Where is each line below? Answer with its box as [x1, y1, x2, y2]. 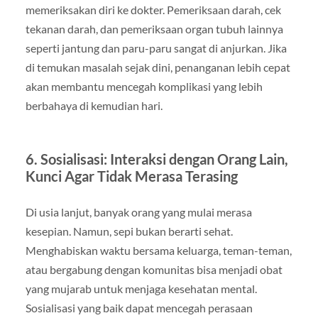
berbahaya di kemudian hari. [25, 99, 163, 113]
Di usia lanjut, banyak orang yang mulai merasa [25, 205, 252, 219]
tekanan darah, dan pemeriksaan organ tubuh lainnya [25, 22, 283, 36]
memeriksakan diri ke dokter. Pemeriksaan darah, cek [25, 3, 281, 17]
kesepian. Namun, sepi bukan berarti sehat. [25, 224, 233, 238]
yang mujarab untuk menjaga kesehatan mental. [25, 282, 257, 296]
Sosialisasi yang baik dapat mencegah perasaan [25, 301, 253, 315]
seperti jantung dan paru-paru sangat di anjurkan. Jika [25, 41, 287, 55]
